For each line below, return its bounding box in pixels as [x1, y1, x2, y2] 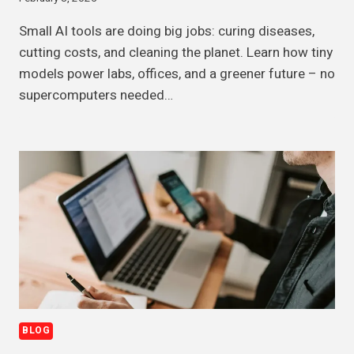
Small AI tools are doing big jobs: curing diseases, [19, 21, 314, 42]
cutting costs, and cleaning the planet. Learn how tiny [19, 43, 333, 63]
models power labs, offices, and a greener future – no [19, 64, 335, 85]
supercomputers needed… [19, 85, 173, 106]
